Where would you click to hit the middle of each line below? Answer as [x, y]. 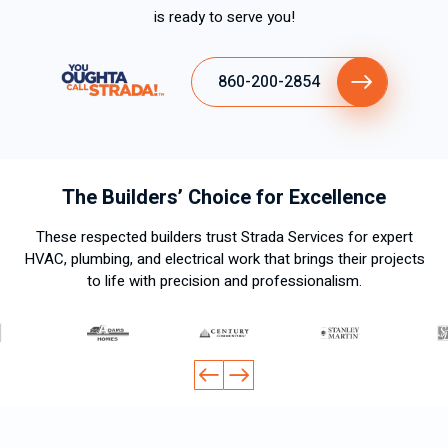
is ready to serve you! [224, 16]
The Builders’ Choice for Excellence [224, 197]
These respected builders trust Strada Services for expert [224, 236]
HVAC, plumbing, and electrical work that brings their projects [224, 258]
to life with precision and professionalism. [224, 280]
